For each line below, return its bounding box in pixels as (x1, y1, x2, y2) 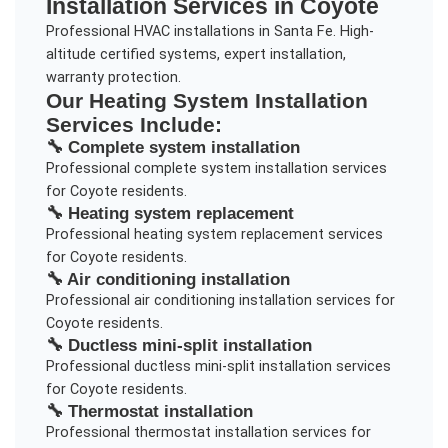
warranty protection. (45, 69, 181, 87)
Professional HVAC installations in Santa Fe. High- (45, 23, 374, 41)
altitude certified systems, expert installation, (45, 46, 346, 64)
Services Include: (45, 113, 222, 137)
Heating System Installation (88, 89, 368, 113)
